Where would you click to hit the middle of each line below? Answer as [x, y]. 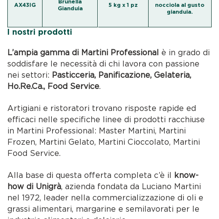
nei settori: [30, 75]
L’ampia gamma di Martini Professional [83, 53]
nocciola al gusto [180, 5]
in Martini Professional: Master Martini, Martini [97, 131]
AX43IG [25, 5]
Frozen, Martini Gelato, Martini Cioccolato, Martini [104, 142]
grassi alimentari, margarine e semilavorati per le [104, 209]
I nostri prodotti [40, 32]
